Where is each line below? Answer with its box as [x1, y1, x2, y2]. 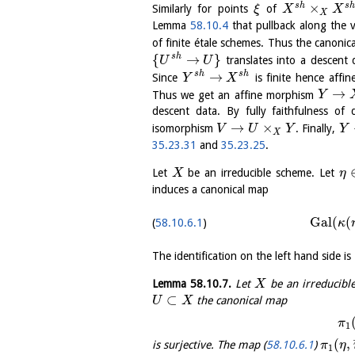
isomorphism [152, 122, 217, 136]
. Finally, [295, 122, 339, 136]
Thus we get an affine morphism [152, 88, 318, 101]
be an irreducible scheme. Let [183, 166, 339, 180]
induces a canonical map [152, 183, 269, 197]
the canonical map [193, 294, 287, 307]
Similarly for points [152, 2, 254, 16]
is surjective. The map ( [152, 338, 266, 352]
